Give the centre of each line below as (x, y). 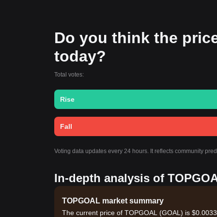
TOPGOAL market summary (113, 201)
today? (80, 56)
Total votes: (69, 75)
